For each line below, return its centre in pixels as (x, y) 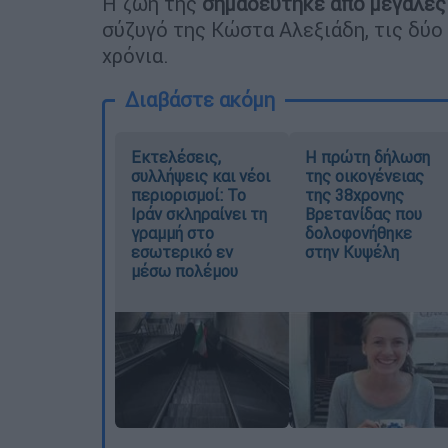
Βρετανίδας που (363, 213)
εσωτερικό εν (182, 251)
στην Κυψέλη (351, 251)
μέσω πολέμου (184, 270)
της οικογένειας (364, 175)
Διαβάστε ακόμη (200, 99)
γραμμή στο (172, 232)
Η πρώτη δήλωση (367, 156)
